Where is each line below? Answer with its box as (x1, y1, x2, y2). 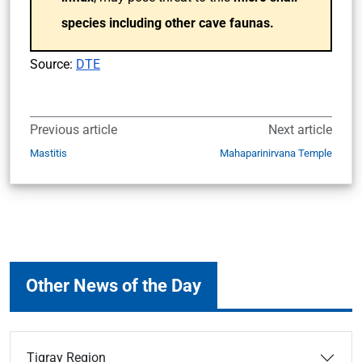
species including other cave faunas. (61, 15, 274, 31)
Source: (30, 57, 73, 72)
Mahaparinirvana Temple (220, 147, 332, 159)
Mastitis (30, 147, 67, 159)
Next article (268, 122, 332, 137)
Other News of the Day (26, 275, 201, 296)
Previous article (30, 122, 117, 137)
